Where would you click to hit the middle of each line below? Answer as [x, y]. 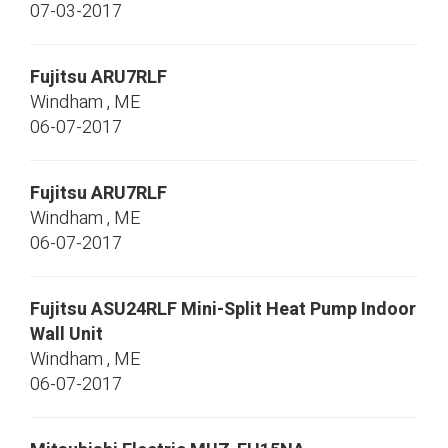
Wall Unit [66, 334]
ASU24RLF [134, 309]
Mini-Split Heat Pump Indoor [298, 309]
